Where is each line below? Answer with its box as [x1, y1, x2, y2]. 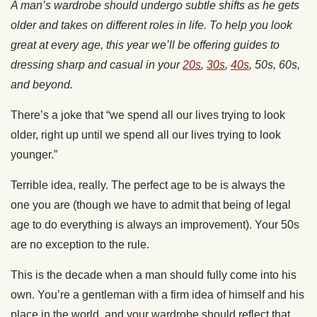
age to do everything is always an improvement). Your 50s [11, 218, 299, 231]
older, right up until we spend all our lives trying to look [11, 128, 281, 141]
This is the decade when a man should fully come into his [11, 268, 296, 281]
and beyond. [11, 78, 73, 91]
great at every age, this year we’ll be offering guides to [11, 38, 279, 51]
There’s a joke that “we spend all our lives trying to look [11, 108, 285, 121]
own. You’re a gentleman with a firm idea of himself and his [11, 288, 304, 301]
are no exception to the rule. [11, 238, 149, 250]
